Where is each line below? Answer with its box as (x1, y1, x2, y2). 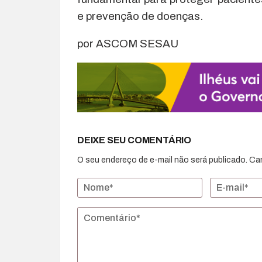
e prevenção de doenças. (77, 10, 203, 23)
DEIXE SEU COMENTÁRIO (77, 135, 191, 146)
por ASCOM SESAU (77, 37, 178, 50)
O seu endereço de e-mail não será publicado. (77, 156, 247, 165)
